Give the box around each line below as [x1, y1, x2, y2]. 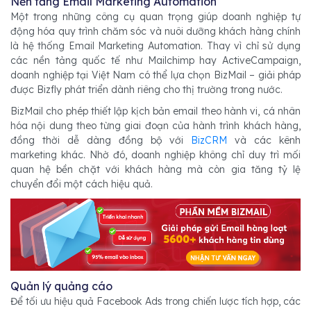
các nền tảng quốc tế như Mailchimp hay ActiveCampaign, [10, 53, 301, 67]
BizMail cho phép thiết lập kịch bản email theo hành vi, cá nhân [10, 104, 301, 117]
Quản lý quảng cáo [10, 279, 112, 293]
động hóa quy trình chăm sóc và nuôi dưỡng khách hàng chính [10, 24, 301, 37]
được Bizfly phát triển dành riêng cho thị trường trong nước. [10, 83, 283, 96]
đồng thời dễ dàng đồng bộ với [10, 133, 192, 146]
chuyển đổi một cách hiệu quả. [10, 177, 153, 190]
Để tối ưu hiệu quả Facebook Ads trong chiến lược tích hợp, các [10, 295, 301, 308]
